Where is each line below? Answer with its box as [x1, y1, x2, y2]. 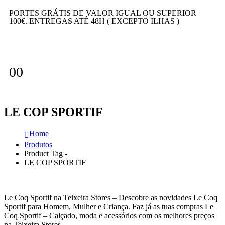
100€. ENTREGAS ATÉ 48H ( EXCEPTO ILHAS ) [9, 17, 179, 25]
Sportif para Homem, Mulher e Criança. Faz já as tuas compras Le [4, 202, 213, 211]
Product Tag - [24, 149, 69, 158]
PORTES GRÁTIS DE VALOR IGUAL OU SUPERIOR [9, 9, 196, 17]
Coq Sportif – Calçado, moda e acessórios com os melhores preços [4, 211, 214, 220]
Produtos [24, 140, 52, 149]
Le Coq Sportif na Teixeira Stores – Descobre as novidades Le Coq [4, 193, 217, 202]
